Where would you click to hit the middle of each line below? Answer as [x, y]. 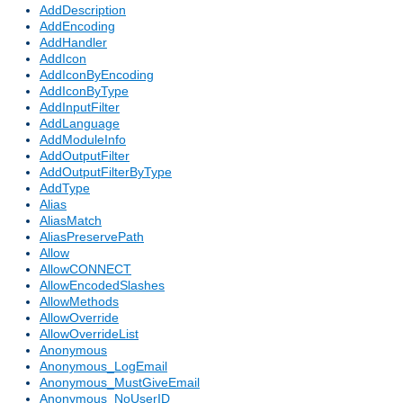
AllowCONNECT [85, 269]
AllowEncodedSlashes [102, 286]
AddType [65, 188]
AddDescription [83, 10]
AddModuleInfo [83, 140]
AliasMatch [71, 221]
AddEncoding [77, 27]
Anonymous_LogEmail [103, 367]
